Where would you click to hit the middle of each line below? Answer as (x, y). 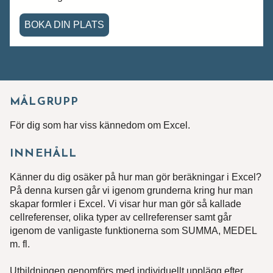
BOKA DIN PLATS (64, 24)
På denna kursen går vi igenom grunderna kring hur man (131, 190)
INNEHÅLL (44, 154)
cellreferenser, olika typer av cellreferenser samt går (121, 217)
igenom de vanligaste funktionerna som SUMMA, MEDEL (133, 231)
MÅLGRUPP (44, 102)
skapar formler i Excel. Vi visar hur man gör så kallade (126, 204)
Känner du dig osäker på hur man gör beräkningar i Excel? (136, 177)
